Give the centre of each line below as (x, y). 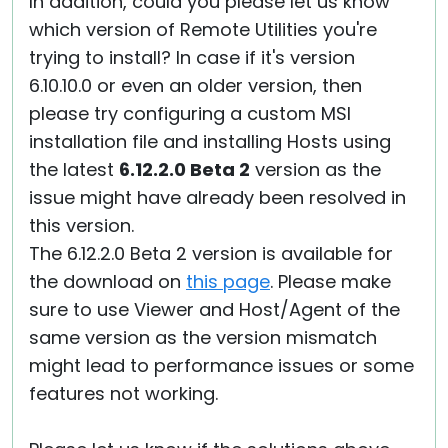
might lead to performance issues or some (221, 365)
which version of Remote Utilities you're (203, 29)
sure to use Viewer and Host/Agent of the (214, 309)
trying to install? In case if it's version (192, 57)
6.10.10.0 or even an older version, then (195, 85)
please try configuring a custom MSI (190, 113)
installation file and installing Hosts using (210, 141)
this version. (81, 225)
